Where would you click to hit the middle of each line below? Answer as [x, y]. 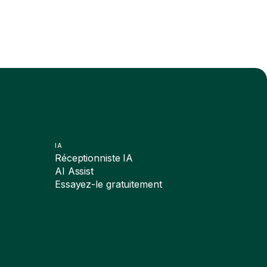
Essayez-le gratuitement [108, 184]
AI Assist [74, 171]
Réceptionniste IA [94, 158]
